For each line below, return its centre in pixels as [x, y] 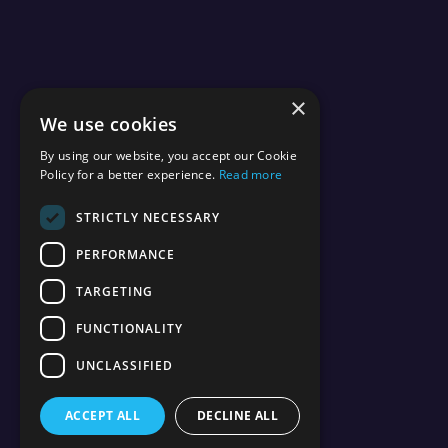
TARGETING [114, 291]
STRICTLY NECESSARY [148, 217]
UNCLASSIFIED [124, 365]
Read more [250, 174]
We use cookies [109, 124]
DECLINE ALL [237, 415]
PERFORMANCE [125, 254]
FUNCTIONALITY [129, 328]
